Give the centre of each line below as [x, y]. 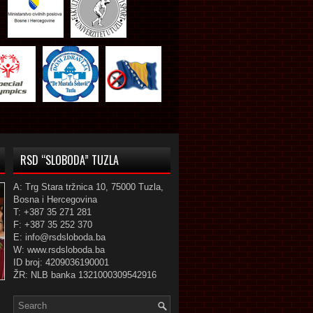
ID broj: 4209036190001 [61, 262]
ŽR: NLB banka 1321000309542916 [85, 275]
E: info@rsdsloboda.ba [59, 237]
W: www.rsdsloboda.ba [59, 250]
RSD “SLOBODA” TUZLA [70, 160]
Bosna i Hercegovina [55, 199]
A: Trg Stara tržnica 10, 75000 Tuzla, [88, 187]
